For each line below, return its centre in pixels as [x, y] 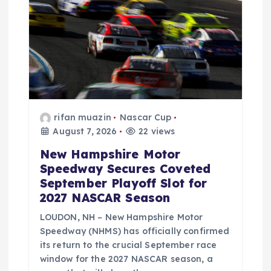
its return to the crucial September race [128, 245]
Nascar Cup [146, 118]
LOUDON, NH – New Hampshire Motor [121, 217]
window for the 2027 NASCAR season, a [126, 259]
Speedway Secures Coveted [125, 169]
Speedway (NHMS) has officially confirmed [135, 231]
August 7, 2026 [84, 132]
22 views [156, 132]
